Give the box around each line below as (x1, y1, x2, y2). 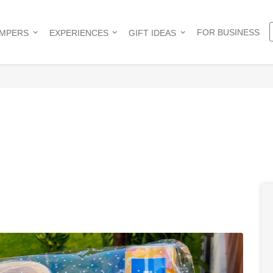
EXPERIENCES (49, 27, 108, 38)
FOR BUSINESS (196, 27, 260, 37)
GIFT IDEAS (129, 27, 177, 38)
